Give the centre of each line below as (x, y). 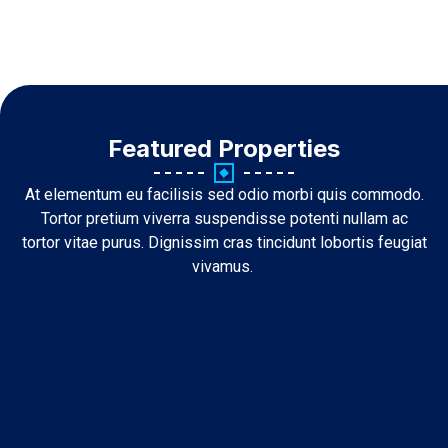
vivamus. (224, 266)
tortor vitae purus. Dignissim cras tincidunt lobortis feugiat (224, 242)
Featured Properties (224, 148)
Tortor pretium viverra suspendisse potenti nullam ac (224, 218)
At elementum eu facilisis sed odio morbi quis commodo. (224, 194)
